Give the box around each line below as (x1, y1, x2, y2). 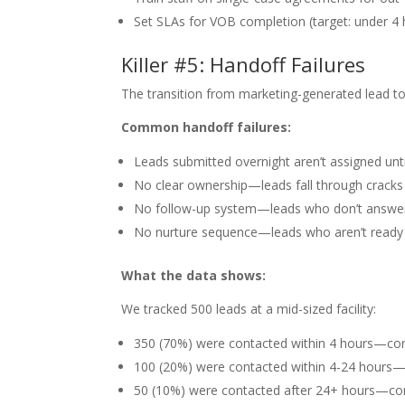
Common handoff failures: (121, 118, 292, 136)
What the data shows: (121, 267, 267, 284)
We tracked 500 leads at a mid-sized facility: (121, 300, 377, 317)
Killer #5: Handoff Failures (121, 51, 366, 78)
